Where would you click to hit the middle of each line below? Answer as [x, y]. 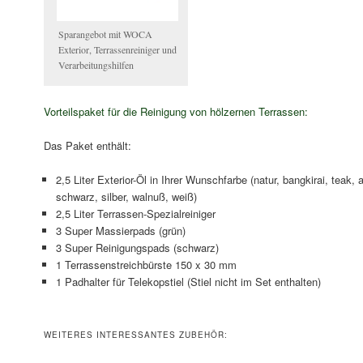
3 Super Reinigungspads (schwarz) [137, 248]
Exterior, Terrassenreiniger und [117, 49]
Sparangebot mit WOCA [105, 34]
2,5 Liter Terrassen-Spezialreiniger [135, 214]
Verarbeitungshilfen [96, 64]
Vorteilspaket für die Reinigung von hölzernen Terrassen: [175, 112]
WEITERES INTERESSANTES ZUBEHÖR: [135, 335]
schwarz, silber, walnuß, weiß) [126, 197]
